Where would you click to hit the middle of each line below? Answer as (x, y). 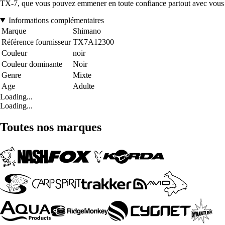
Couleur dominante (32, 64)
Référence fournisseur (36, 42)
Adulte (84, 86)
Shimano (87, 31)
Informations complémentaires (56, 20)
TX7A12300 (93, 42)
